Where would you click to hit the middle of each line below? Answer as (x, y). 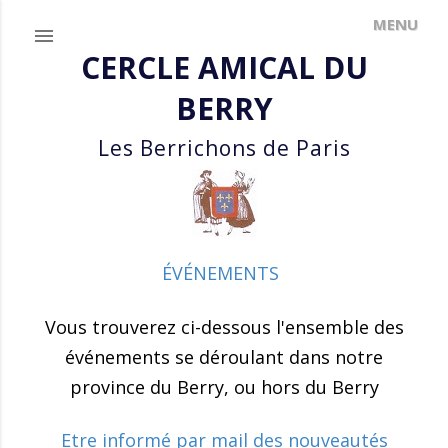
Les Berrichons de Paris (224, 148)
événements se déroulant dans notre (224, 356)
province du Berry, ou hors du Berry (224, 386)
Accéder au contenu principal (224, 24)
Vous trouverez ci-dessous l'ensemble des (224, 326)
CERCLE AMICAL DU (224, 68)
